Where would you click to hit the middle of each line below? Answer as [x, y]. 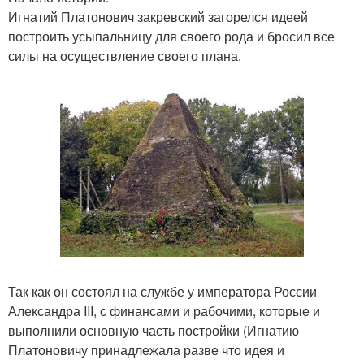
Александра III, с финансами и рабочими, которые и [164, 311]
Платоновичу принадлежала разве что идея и [146, 350]
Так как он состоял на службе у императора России [162, 292]
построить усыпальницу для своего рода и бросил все [171, 37]
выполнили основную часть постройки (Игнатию [154, 331]
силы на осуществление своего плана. [125, 56]
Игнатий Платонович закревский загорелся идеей [158, 17]
